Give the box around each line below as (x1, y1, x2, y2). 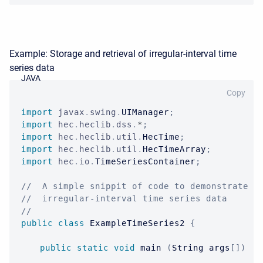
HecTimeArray (143, 144, 206, 154)
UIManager (122, 107, 169, 117)
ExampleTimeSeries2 (90, 218, 185, 228)
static (77, 243, 109, 252)
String (172, 243, 204, 252)
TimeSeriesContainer (95, 157, 195, 166)
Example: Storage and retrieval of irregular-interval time (9, 48, 237, 59)
